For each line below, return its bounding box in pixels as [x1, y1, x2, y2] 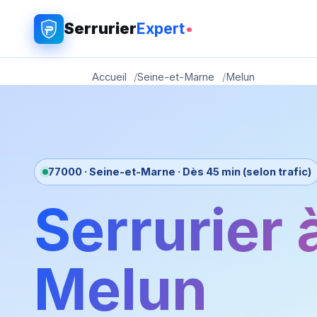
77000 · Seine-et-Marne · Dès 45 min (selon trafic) [47, 165, 311, 178]
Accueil [92, 71, 127, 84]
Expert [137, 19, 185, 38]
